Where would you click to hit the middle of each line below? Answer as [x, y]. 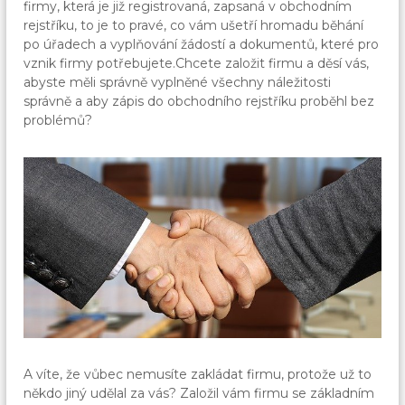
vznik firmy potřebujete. [100, 63]
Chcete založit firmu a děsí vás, [273, 63]
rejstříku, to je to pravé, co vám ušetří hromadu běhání [194, 25]
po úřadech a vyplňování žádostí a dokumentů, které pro [202, 44]
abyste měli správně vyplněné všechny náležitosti [178, 82]
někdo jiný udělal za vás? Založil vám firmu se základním [199, 394]
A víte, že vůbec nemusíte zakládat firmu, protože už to [198, 375]
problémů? [58, 120]
